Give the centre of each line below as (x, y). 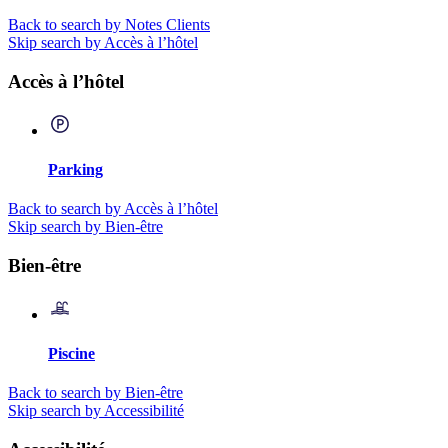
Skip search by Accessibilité (96, 411)
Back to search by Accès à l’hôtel (113, 209)
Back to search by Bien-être (95, 393)
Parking (75, 169)
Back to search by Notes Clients (109, 25)
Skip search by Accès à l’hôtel (103, 43)
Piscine (71, 353)
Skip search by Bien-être (85, 227)
